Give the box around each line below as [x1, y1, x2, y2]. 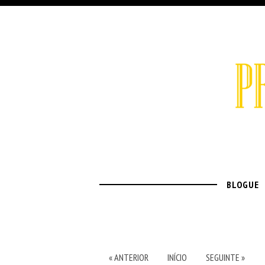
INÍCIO [167, 251, 187, 263]
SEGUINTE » [206, 251, 245, 263]
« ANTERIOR [109, 251, 148, 263]
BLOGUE [226, 179, 259, 190]
